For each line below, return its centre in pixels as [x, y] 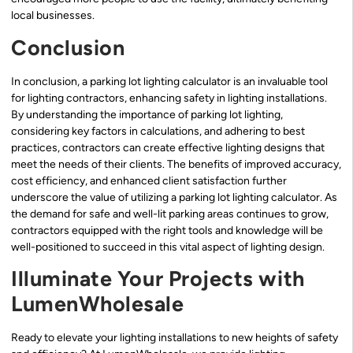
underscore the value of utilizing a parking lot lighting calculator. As [174, 197]
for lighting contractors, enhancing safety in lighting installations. [169, 98]
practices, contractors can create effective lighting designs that [168, 147]
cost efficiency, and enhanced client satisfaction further [149, 180]
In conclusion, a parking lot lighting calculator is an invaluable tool [169, 81]
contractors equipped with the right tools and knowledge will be [167, 230]
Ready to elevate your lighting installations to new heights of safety [175, 338]
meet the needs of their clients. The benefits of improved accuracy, [176, 164]
